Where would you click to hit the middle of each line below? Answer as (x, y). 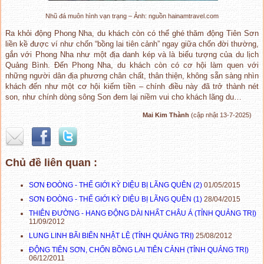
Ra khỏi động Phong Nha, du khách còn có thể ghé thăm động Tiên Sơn (132, 33)
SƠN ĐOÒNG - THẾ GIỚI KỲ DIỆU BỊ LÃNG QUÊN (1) (115, 199)
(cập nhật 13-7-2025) (221, 115)
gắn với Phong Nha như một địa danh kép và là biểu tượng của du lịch (132, 54)
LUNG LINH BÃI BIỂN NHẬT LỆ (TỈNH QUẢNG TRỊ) (111, 235)
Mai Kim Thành (167, 115)
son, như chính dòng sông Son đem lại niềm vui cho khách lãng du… (123, 97)
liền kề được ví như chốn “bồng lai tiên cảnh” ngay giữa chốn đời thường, (132, 44)
